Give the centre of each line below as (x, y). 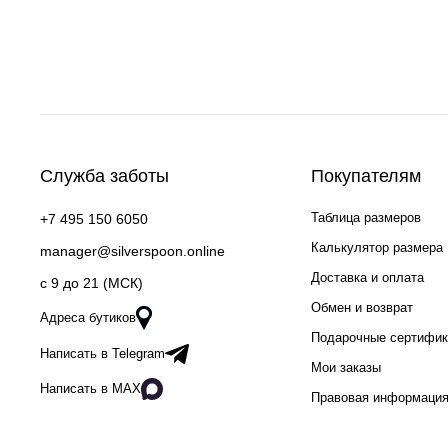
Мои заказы (346, 367)
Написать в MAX (90, 388)
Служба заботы (104, 176)
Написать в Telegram (102, 353)
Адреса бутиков (88, 317)
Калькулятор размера (377, 247)
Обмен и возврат (362, 307)
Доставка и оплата (367, 277)
